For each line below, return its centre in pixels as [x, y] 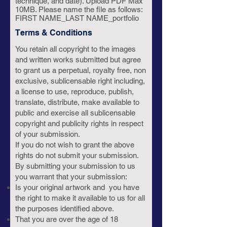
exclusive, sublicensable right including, [80, 81]
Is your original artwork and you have [77, 187]
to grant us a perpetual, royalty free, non [81, 70]
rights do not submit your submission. [77, 155]
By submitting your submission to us [75, 166]
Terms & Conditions [54, 33]
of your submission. [48, 134]
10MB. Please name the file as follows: [79, 9]
